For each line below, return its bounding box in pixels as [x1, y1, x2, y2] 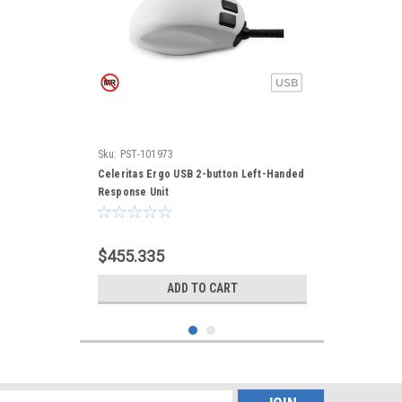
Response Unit [97, 186, 169, 198]
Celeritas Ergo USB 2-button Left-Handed [97, 168, 305, 180]
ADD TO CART [166, 281, 238, 295]
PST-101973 [119, 148, 174, 161]
